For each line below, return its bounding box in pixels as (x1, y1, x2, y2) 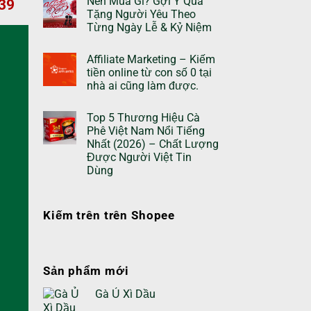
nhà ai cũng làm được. (87, 78, 199, 92)
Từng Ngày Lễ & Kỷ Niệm (87, 20, 212, 34)
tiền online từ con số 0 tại (87, 65, 212, 79)
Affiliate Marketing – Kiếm (87, 52, 215, 66)
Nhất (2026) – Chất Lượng (87, 137, 219, 151)
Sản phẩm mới (43, 263, 129, 278)
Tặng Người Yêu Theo (87, 7, 196, 21)
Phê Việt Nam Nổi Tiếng (87, 124, 205, 137)
